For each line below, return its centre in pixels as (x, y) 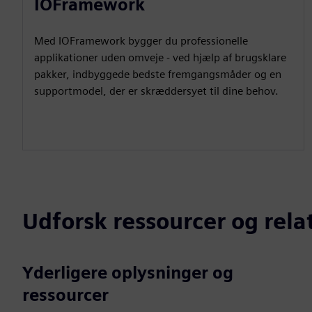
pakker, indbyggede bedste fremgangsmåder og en (158, 74)
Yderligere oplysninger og (128, 273)
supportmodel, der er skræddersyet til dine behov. (156, 91)
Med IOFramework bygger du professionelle (141, 41)
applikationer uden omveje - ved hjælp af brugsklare (160, 57)
